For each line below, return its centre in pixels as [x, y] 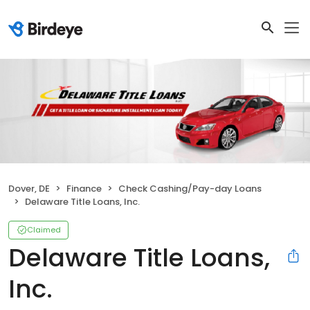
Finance [84, 188]
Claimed [44, 229]
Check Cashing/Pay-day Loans [190, 188]
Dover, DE [29, 188]
